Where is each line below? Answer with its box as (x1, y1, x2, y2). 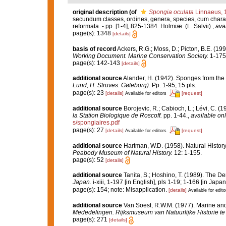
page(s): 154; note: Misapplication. (72, 186, 168, 193)
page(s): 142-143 (72, 59, 122, 67)
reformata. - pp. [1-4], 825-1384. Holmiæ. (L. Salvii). (72, 23, 212, 30)
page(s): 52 (72, 156, 105, 163)
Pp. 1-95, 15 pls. (150, 81, 196, 89)
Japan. (72, 179, 91, 186)
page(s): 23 (72, 89, 105, 96)
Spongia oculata (148, 9, 194, 16)
